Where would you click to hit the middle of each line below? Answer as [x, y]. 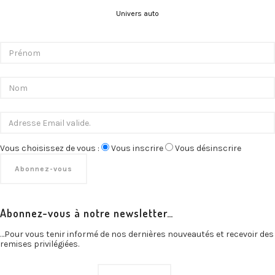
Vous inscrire [137, 149]
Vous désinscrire [208, 149]
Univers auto [137, 14]
